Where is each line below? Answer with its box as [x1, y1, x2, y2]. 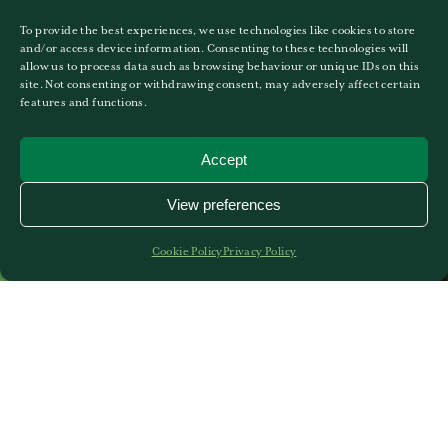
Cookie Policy [151, 246, 223, 258]
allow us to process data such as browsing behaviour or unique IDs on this [20, 61, 420, 73]
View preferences [167, 195, 281, 213]
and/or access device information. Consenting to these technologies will [20, 43, 409, 55]
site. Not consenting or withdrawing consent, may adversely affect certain [20, 79, 421, 91]
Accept [201, 150, 247, 168]
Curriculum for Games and [32, 355, 381, 403]
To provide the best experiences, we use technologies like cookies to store [20, 25, 416, 37]
